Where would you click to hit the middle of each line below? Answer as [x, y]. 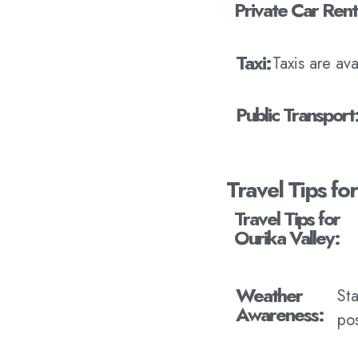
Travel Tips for [287, 219]
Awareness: [280, 315]
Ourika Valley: [287, 238]
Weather [269, 296]
